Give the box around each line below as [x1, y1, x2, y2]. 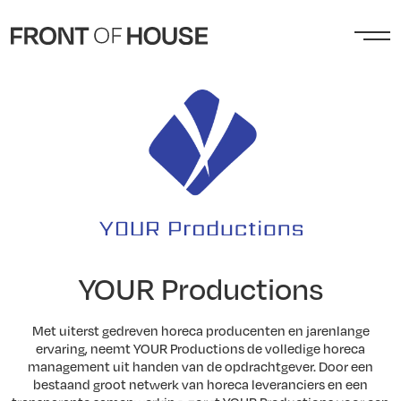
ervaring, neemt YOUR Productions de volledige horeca [36, 338, 365, 357]
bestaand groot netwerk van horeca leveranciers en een [33, 374, 368, 393]
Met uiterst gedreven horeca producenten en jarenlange [31, 320, 370, 339]
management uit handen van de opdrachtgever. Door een [28, 356, 373, 375]
